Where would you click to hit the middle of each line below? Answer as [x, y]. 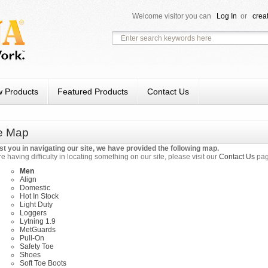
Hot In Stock [39, 196]
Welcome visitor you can [173, 16]
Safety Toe [37, 246]
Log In [227, 16]
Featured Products [93, 92]
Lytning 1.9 [38, 221]
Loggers [33, 213]
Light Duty [36, 205]
